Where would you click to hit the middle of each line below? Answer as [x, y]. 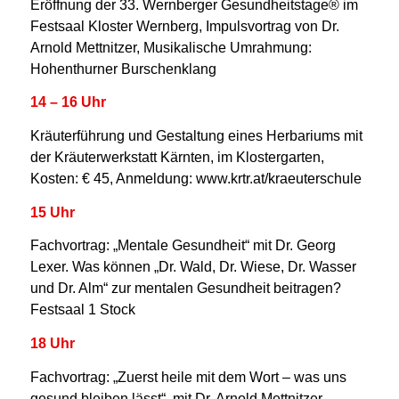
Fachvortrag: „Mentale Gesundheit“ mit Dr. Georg [183, 245]
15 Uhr [52, 212]
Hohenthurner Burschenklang [123, 68]
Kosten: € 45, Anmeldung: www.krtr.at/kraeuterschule [195, 179]
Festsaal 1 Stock [82, 309]
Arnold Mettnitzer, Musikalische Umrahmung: [171, 47]
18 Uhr [52, 343]
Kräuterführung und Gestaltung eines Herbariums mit [196, 136]
